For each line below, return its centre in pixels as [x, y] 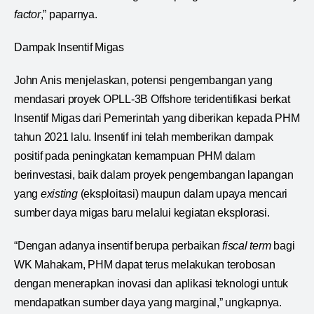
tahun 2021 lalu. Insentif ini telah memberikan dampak [144, 137]
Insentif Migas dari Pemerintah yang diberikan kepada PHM [157, 118]
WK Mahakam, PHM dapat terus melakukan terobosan [145, 264]
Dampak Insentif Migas [69, 47]
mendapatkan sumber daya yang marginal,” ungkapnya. [148, 302]
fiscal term [247, 245]
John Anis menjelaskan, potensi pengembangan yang [143, 80]
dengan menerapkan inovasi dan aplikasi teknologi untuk [151, 283]
